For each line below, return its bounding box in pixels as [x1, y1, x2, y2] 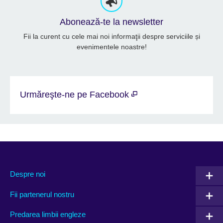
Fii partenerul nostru [10, 190, 74, 199]
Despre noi [10, 170, 45, 179]
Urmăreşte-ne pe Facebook [20, 90, 131, 100]
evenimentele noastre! [76, 43, 147, 51]
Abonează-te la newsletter [60, 17, 163, 27]
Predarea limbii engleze [10, 210, 86, 219]
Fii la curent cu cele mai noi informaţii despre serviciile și [23, 32, 200, 41]
